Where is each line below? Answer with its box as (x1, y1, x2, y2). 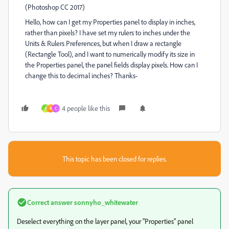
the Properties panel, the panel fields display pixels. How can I (25, 60, 198, 69)
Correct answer (27, 198, 73, 207)
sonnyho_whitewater (73, 198, 138, 207)
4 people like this (62, 104, 110, 112)
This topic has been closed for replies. (62, 154, 167, 163)
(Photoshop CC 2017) (25, 3, 85, 11)
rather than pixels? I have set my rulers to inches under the (25, 28, 190, 37)
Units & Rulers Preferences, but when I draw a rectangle (25, 39, 181, 48)
